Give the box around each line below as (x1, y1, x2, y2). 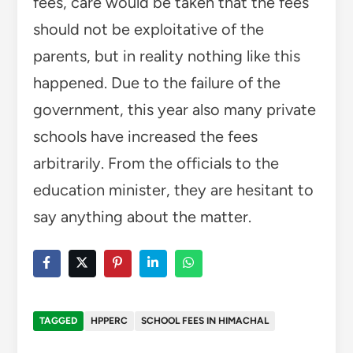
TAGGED (39, 314, 77, 326)
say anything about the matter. (32, 206, 251, 226)
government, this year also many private (32, 99, 316, 119)
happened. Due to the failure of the (32, 72, 281, 92)
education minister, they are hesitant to (32, 180, 314, 199)
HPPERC (90, 314, 128, 326)
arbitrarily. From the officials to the (32, 153, 279, 173)
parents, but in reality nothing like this (32, 46, 300, 65)
